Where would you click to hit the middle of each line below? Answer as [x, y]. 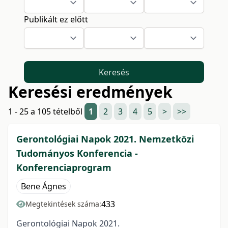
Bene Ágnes [44, 187]
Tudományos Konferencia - [77, 153]
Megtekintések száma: [63, 204]
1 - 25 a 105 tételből [46, 112]
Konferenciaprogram [64, 168]
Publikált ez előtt [56, 19]
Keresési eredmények [90, 92]
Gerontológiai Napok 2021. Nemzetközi [105, 139]
